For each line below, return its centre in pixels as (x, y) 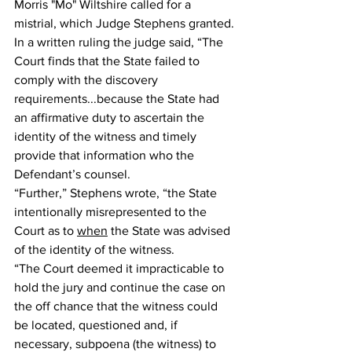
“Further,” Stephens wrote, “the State (117, 193)
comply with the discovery (88, 80)
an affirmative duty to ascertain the (111, 117)
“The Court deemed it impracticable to (121, 268)
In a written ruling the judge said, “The (120, 42)
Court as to (46, 231)
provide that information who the (106, 155)
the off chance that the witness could (117, 306)
